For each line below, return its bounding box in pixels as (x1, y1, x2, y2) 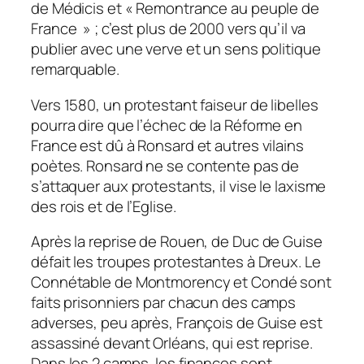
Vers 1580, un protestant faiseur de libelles (31, 93, 318, 115)
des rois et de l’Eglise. (31, 195, 176, 217)
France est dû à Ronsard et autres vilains (31, 134, 304, 156)
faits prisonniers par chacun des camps (31, 292, 297, 314)
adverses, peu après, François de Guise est (31, 312, 323, 334)
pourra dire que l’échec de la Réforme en (31, 114, 302, 136)
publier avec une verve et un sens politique (31, 38, 321, 60)
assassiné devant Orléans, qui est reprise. (31, 332, 313, 354)
